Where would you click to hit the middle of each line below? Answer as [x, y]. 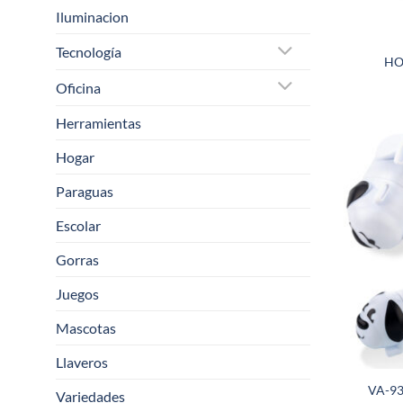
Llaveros [82, 362]
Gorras [77, 259]
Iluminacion [92, 17]
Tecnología [89, 52]
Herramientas [99, 122]
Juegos [77, 293]
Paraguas [85, 191]
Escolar [78, 225]
